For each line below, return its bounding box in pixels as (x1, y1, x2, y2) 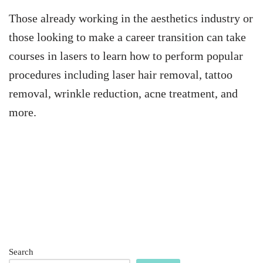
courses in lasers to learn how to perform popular (9, 49, 243, 62)
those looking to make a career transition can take (9, 30, 246, 43)
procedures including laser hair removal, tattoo (9, 68, 232, 81)
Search (9, 247, 33, 257)
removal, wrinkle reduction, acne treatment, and (9, 86, 238, 100)
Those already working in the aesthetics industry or (9, 11, 253, 25)
